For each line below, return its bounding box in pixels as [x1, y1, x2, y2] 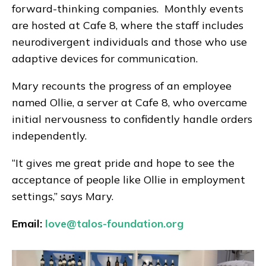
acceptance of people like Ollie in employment [12, 172, 245, 186]
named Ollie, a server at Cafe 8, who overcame [12, 95, 247, 109]
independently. [12, 128, 93, 142]
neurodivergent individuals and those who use [12, 34, 247, 49]
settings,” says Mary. [12, 189, 116, 203]
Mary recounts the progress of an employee [12, 78, 232, 93]
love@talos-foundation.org [45, 216, 183, 230]
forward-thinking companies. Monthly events [12, 1, 243, 15]
